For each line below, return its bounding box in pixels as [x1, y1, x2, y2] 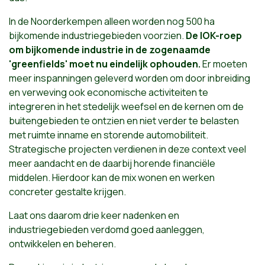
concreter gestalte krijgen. [9, 185, 126, 198]
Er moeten [201, 57, 247, 70]
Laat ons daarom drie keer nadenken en [9, 208, 179, 222]
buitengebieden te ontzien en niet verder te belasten [9, 114, 239, 127]
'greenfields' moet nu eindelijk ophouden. [9, 57, 201, 70]
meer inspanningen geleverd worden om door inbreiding [9, 71, 250, 85]
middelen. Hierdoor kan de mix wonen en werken [9, 170, 215, 184]
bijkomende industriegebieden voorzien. [9, 28, 186, 42]
